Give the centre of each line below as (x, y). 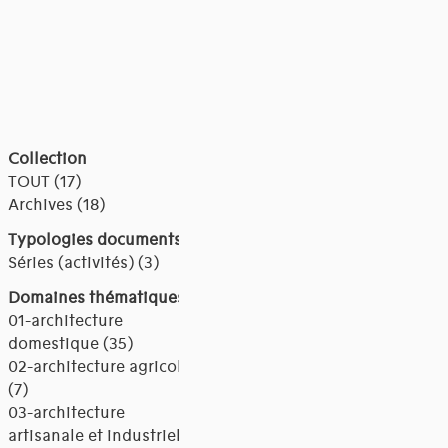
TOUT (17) (44, 182)
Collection (47, 159)
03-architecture (66, 413)
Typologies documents (94, 240)
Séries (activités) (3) (83, 263)
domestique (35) (70, 344)
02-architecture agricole (99, 367)
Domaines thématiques (96, 298)
